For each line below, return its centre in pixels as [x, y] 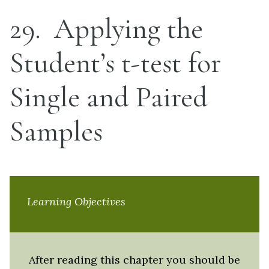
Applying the [125, 29]
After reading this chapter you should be [134, 259]
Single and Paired [109, 97]
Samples [56, 131]
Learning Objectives [76, 201]
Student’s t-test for [115, 63]
